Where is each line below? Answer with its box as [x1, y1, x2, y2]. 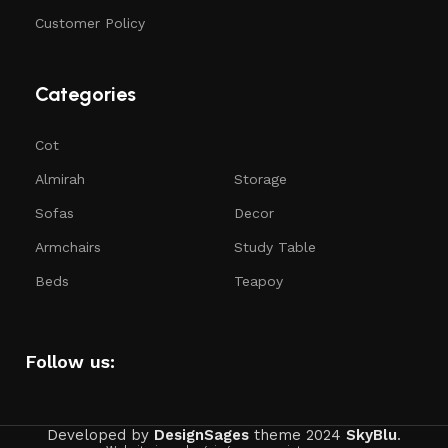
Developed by [47, 426, 154, 445]
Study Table [234, 239, 316, 256]
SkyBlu [346, 426, 397, 445]
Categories [35, 82, 136, 107]
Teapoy [234, 273, 283, 290]
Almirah [35, 171, 85, 188]
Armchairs [35, 239, 101, 256]
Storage [234, 171, 287, 188]
